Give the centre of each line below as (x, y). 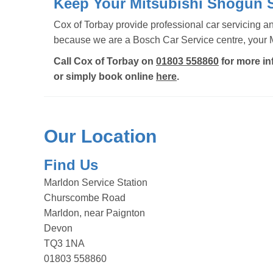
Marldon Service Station (96, 183)
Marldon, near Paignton (94, 213)
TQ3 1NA (64, 243)
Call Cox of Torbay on (105, 61)
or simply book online (105, 76)
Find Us (71, 165)
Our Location (100, 136)
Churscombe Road (85, 198)
